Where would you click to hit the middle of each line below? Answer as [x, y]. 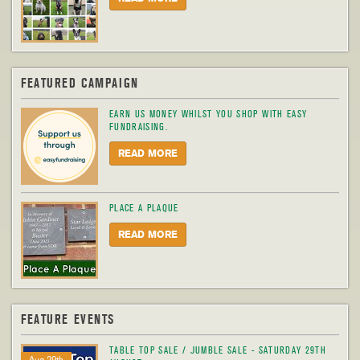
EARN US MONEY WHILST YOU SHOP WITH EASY [209, 114]
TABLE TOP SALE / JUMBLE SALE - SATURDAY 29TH [218, 350]
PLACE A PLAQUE [144, 208]
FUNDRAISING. [139, 127]
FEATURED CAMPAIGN [80, 84]
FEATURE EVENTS [68, 320]
